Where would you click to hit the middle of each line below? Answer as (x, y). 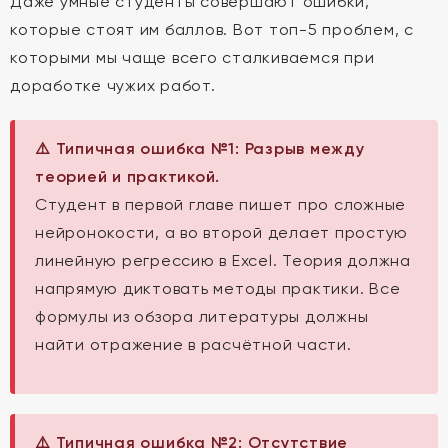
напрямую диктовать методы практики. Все (218, 288)
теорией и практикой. (127, 176)
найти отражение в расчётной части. (193, 344)
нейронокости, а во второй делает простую (221, 232)
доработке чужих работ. (113, 85)
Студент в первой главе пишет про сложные (220, 204)
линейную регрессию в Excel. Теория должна (223, 260)
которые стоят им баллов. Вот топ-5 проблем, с (212, 29)
